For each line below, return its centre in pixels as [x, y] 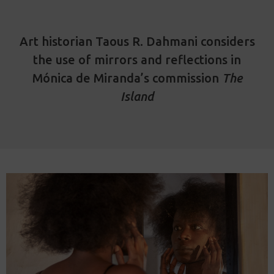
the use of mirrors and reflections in [137, 60]
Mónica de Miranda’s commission [127, 78]
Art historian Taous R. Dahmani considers [137, 41]
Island [137, 96]
